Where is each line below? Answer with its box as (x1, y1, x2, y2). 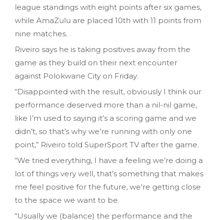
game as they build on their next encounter (15, 58, 177, 68)
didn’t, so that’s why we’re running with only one (15, 127, 192, 137)
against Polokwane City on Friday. (15, 71, 138, 81)
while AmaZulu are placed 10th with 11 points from (15, 16, 201, 26)
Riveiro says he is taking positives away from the (15, 45, 191, 55)
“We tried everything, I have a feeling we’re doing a (15, 156, 203, 165)
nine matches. (15, 29, 67, 39)
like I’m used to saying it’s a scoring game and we (15, 113, 196, 123)
